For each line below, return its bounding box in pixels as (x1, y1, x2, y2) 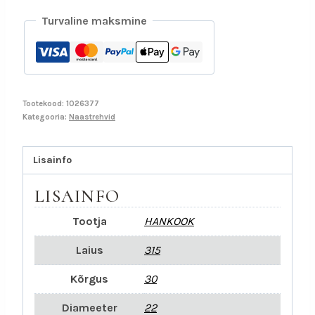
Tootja (72, 214, 107, 228)
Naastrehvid (69, 112, 115, 122)
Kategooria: (22, 112, 69, 122)
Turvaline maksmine (41, 13, 147, 27)
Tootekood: (22, 98, 66, 108)
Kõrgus (70, 271, 108, 285)
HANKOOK (144, 214, 194, 228)
